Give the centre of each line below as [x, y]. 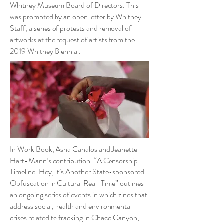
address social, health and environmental [71, 206]
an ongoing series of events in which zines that [79, 194]
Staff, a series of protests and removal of [71, 28]
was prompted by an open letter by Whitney [76, 17]
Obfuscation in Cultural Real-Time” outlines [77, 183]
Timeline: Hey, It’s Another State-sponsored [77, 172]
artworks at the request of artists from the [72, 39]
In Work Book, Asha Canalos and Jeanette [74, 149]
